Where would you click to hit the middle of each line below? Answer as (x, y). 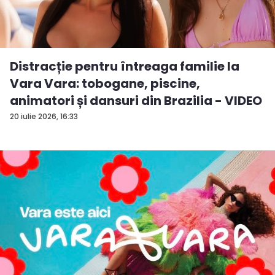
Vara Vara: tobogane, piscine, (105, 84)
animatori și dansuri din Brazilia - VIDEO (136, 101)
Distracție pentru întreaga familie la (125, 67)
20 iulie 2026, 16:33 (44, 117)
